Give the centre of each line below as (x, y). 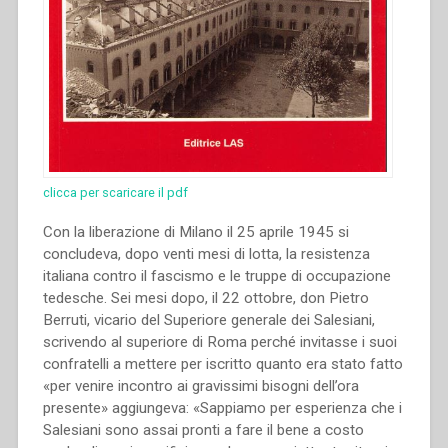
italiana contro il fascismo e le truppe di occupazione (216, 275)
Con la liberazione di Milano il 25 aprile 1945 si (195, 231)
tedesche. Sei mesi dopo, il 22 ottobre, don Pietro (205, 297)
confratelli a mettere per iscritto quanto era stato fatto (222, 363)
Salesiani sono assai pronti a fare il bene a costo (203, 429)
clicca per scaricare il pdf (115, 192)
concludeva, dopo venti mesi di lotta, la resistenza (206, 253)
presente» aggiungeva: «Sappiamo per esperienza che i (222, 407)
